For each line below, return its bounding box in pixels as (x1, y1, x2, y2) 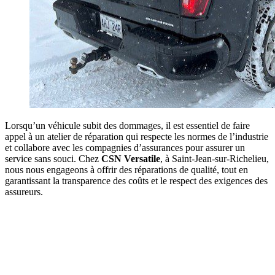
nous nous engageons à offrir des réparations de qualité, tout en (5, 164, 248, 175)
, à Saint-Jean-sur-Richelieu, (160, 153, 269, 164)
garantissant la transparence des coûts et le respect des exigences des (5, 175, 268, 186)
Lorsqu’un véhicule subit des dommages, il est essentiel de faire (5, 120, 250, 131)
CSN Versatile (101, 153, 160, 164)
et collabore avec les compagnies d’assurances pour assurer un (5, 142, 245, 153)
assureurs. (5, 186, 43, 197)
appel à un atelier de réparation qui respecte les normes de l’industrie (5, 131, 268, 142)
